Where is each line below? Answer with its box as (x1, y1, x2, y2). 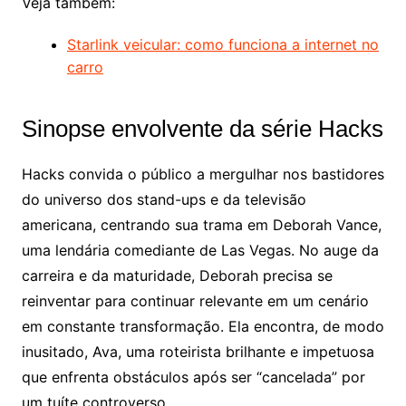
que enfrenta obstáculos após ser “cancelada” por (21, 368, 365, 387)
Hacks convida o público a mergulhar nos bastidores (21, 165, 384, 184)
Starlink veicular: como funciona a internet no (66, 35, 379, 54)
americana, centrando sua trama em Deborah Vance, (21, 216, 382, 235)
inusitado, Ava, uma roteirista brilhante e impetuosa (21, 343, 374, 362)
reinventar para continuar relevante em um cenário (21, 292, 369, 311)
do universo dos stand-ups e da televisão (21, 190, 306, 209)
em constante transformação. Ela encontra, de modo (21, 317, 384, 336)
